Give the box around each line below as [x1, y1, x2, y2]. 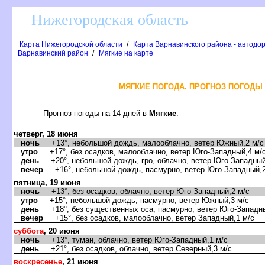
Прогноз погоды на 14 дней [43, 108, 149, 118]
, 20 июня [44, 226, 80, 235]
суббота [14, 226, 44, 235]
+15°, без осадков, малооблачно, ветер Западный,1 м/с [43, 213, 254, 222]
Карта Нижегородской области [20, 40, 122, 49]
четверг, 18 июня [14, 129, 78, 138]
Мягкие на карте [99, 49, 153, 57]
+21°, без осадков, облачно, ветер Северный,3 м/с [39, 244, 232, 253]
